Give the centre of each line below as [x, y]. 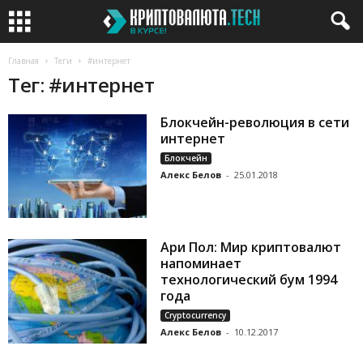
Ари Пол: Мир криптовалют [251, 248]
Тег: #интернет [81, 85]
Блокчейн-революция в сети [255, 122]
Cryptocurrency [196, 316]
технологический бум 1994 [249, 280]
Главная [23, 61]
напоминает [201, 264]
